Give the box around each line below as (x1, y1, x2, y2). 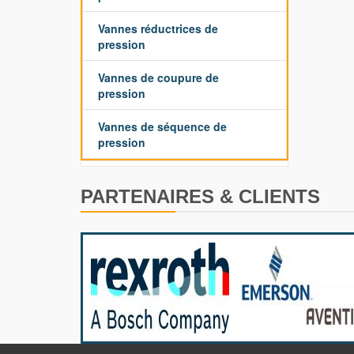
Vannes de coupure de (98, 70, 219, 85)
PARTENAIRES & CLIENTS (81, 186, 320, 207)
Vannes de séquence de (98, 119, 227, 134)
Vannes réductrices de (98, 21, 218, 36)
